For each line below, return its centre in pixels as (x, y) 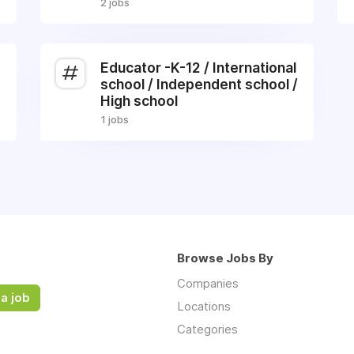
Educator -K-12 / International (198, 68)
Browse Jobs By (225, 258)
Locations (204, 306)
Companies (208, 283)
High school (139, 101)
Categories (207, 329)
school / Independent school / (199, 84)
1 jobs (114, 119)
